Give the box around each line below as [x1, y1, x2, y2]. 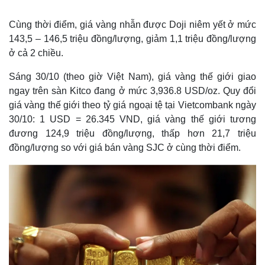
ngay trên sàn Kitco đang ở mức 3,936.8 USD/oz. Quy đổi [9, 86, 256, 96]
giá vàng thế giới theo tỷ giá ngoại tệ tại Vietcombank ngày [9, 100, 256, 110]
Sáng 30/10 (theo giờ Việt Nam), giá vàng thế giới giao [9, 72, 256, 82]
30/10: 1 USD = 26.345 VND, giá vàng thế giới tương [9, 114, 256, 124]
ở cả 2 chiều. [9, 48, 63, 58]
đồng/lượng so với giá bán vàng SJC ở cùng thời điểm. [9, 143, 241, 153]
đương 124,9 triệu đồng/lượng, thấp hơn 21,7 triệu [9, 128, 256, 138]
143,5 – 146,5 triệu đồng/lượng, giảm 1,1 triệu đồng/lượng [9, 34, 256, 44]
